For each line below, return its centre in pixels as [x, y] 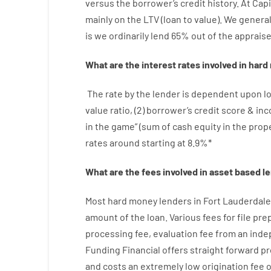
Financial [141, 250]
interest [158, 64]
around [124, 142]
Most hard [106, 201]
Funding [103, 250]
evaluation [175, 233]
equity [207, 126]
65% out [188, 35]
